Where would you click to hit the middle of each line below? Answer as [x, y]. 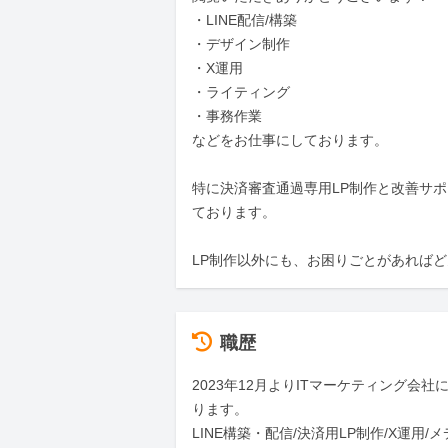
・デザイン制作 [241, 44]
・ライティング [241, 92]
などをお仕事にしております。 [290, 140]
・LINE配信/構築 [244, 20]
